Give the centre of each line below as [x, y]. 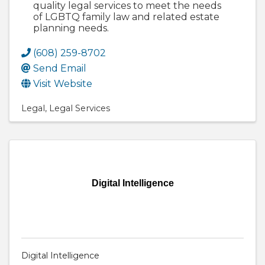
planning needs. [71, 28]
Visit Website [63, 84]
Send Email [60, 69]
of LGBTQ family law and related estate [126, 17]
